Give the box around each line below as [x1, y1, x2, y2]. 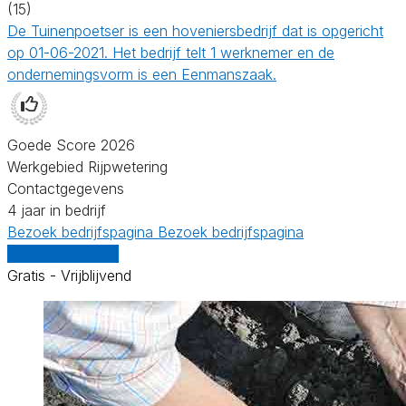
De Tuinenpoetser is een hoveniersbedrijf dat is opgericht [7, 21, 383, 40]
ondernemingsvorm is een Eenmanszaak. [7, 64, 276, 83]
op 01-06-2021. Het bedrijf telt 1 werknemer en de [7, 43, 334, 62]
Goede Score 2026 [7, 135, 135, 154]
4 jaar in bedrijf [7, 200, 106, 219]
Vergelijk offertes [7, 244, 119, 263]
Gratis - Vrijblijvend [7, 266, 131, 285]
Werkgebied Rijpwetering [7, 157, 168, 176]
